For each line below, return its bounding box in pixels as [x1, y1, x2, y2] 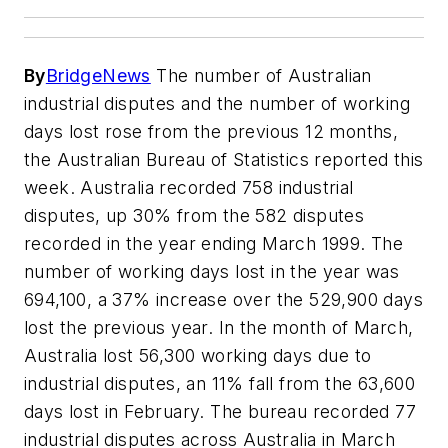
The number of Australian [150, 65, 372, 87]
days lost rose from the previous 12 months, [24, 121, 399, 143]
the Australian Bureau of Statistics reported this [24, 149, 424, 171]
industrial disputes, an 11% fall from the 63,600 [24, 373, 416, 395]
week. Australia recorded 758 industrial [24, 177, 354, 199]
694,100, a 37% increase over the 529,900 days [24, 289, 423, 311]
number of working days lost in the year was [24, 261, 400, 283]
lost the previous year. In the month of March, [24, 317, 414, 339]
